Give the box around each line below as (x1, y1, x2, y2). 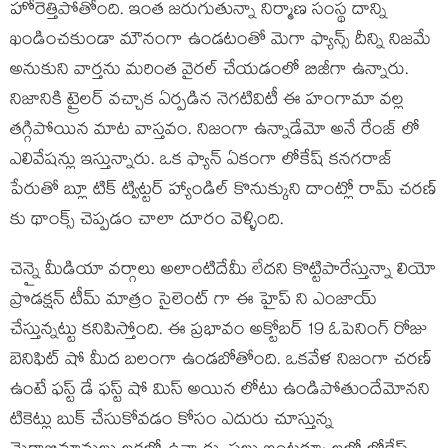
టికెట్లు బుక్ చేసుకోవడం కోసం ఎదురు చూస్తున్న (10, 407, 333, 437)
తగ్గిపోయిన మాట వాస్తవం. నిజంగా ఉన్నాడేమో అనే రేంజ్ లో (10, 117, 420, 147)
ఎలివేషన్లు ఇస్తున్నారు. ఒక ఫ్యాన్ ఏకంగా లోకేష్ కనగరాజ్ (10, 147, 393, 177)
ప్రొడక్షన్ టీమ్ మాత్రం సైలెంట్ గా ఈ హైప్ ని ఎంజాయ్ (10, 287, 377, 317)
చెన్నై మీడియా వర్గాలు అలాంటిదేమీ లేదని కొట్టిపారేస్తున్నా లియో (10, 257, 436, 287)
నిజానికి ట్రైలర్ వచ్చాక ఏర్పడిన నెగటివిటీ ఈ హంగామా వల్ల (10, 87, 404, 117)
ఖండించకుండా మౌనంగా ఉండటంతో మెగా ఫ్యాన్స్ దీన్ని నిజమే (10, 27, 431, 57)
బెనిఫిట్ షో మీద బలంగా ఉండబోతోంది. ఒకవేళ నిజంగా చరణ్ (10, 347, 432, 377)
